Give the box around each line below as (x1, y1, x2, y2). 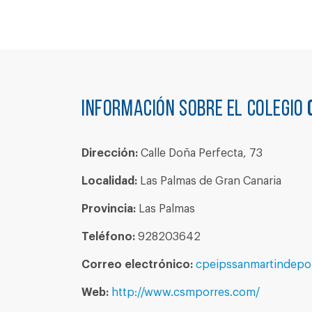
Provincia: (81, 203, 136, 214)
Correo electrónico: (81, 259, 193, 270)
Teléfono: (81, 231, 135, 242)
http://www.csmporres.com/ (111, 287, 260, 298)
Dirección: (81, 148, 138, 159)
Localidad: (81, 175, 137, 187)
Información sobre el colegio (81, 99, 308, 121)
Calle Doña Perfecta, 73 (138, 148, 263, 159)
